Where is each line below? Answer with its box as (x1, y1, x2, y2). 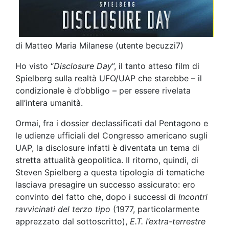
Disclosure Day (54, 60, 112, 71)
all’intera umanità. (15, 97, 83, 108)
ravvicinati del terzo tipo (15, 203, 110, 214)
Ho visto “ (15, 60, 54, 71)
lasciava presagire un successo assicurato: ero (15, 179, 195, 190)
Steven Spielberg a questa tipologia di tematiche (15, 167, 204, 177)
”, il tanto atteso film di (112, 60, 199, 71)
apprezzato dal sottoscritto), (15, 216, 130, 226)
